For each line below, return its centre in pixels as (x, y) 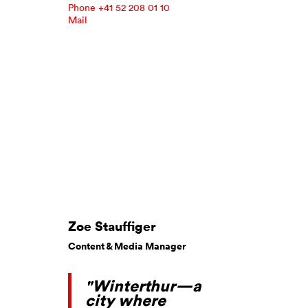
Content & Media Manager (127, 246)
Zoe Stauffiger (112, 225)
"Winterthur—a (143, 285)
